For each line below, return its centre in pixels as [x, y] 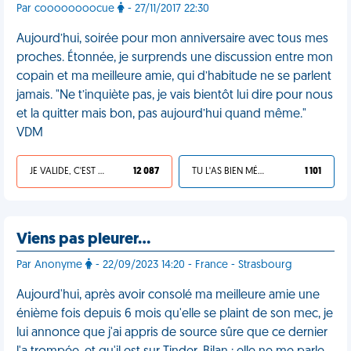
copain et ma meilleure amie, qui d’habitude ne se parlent [174, 77]
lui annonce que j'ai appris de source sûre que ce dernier [172, 333]
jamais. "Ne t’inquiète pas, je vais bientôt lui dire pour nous [175, 96]
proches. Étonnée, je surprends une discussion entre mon [175, 58]
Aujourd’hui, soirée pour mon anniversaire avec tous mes [172, 39]
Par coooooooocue [67, 9]
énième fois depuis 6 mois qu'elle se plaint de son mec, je [175, 314]
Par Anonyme [51, 265]
